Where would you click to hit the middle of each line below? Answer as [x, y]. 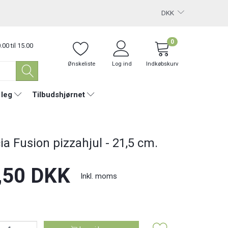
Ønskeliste [81, 64]
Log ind [122, 64]
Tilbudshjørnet [58, 94]
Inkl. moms [98, 176]
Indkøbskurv [162, 64]
